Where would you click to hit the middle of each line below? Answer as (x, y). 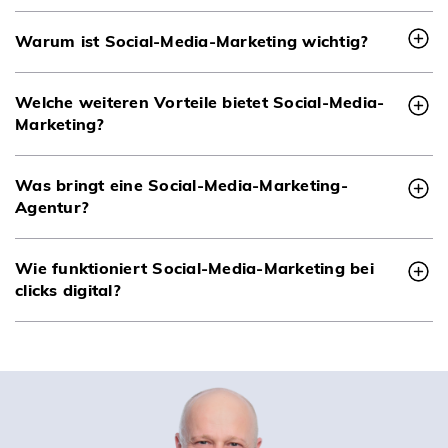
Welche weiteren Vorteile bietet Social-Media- (200, 101)
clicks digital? (68, 289)
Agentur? (52, 206)
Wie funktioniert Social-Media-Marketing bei (194, 267)
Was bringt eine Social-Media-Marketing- (181, 184)
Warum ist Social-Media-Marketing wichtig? (192, 40)
